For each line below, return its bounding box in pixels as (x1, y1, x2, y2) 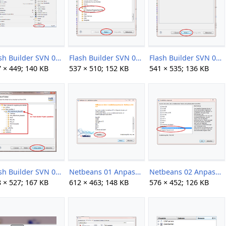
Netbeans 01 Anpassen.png (135, 166, 141, 177)
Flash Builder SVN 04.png (55, 166, 62, 177)
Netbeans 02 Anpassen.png (215, 166, 221, 177)
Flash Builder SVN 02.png (216, 52, 222, 63)
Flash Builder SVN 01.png (136, 52, 142, 63)
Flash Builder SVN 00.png (55, 52, 62, 63)
